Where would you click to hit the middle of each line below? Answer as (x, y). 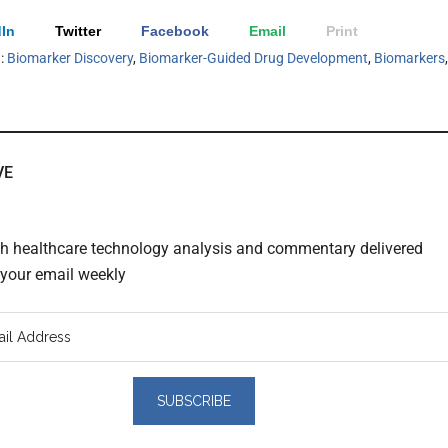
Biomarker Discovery (70, 57)
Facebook (175, 30)
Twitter (78, 30)
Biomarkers (409, 57)
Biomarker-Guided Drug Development (253, 57)
